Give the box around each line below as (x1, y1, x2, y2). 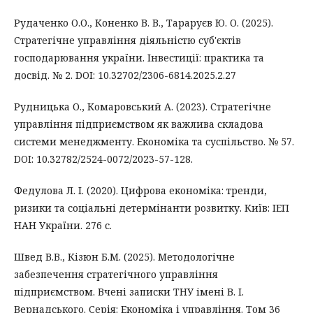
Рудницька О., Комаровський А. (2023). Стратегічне (14, 99, 271, 113)
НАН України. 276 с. (14, 218, 112, 232)
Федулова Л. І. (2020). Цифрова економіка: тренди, (14, 183, 267, 197)
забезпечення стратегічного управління (14, 267, 218, 281)
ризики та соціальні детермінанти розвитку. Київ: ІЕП (14, 201, 289, 214)
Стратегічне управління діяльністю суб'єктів (14, 33, 241, 47)
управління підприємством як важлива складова (14, 117, 263, 131)
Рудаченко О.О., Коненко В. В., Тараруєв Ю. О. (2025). (14, 15, 273, 29)
